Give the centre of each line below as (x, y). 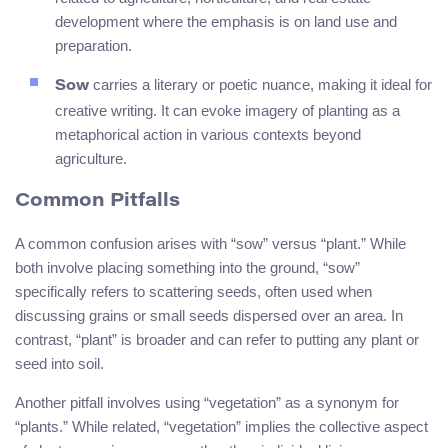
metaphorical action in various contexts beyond (208, 135)
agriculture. (91, 159)
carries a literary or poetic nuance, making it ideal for (260, 85)
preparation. (93, 46)
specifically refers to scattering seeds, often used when (193, 291)
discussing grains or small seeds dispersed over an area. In (209, 315)
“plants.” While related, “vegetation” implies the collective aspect (221, 426)
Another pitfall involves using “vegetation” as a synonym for (207, 402)
